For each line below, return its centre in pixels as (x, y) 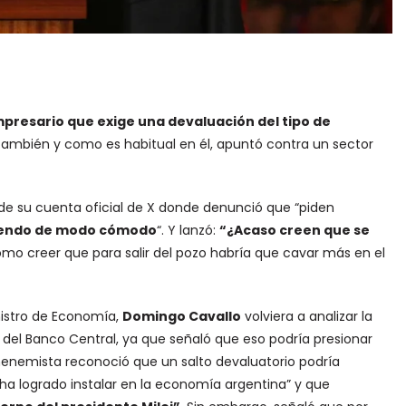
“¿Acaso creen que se (294, 230)
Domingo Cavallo (181, 316)
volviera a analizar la (306, 316)
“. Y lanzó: (188, 230)
